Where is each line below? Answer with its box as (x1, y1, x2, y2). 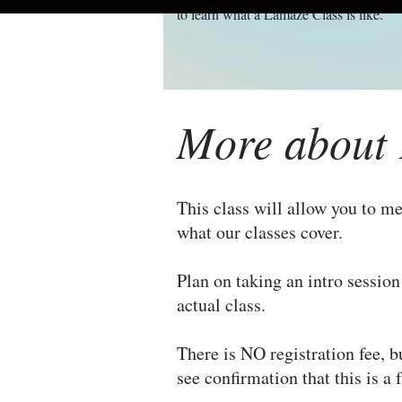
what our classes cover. (177, 220, 354, 244)
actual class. (177, 293, 278, 317)
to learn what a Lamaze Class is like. (177, 4, 383, 23)
